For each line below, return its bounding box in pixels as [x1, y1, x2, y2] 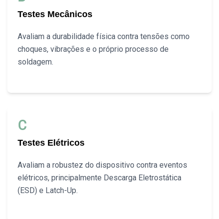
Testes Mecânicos [18, 9, 93, 20]
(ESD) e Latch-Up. [18, 186, 78, 196]
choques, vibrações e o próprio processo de [18, 44, 169, 54]
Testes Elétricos [18, 138, 85, 148]
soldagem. [18, 57, 54, 67]
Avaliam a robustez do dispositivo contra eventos [18, 160, 188, 170]
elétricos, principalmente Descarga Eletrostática [18, 173, 182, 183]
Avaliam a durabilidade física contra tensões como [18, 32, 190, 42]
